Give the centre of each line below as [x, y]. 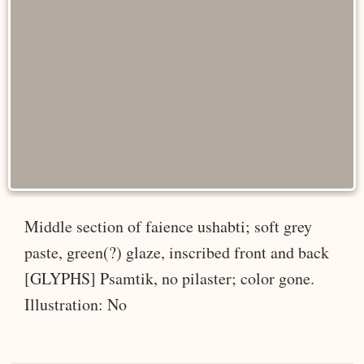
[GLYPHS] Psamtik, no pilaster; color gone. [169, 278]
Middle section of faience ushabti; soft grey [168, 226]
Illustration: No [76, 304]
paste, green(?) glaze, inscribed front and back [177, 252]
